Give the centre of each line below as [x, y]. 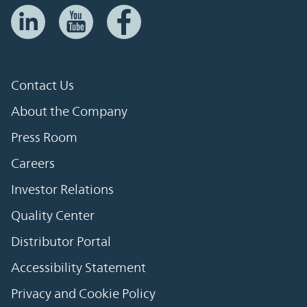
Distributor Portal [61, 242]
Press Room [44, 137]
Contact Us [42, 85]
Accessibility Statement [78, 268]
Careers [33, 163]
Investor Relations [62, 189]
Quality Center [53, 216]
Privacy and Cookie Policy [83, 294]
